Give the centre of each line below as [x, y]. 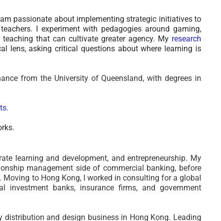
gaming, [186, 29]
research [187, 39]
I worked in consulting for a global [142, 178]
